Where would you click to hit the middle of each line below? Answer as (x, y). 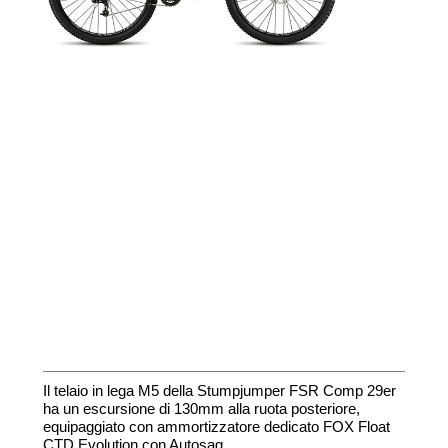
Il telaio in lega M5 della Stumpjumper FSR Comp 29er (219, 391)
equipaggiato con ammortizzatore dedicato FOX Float (216, 427)
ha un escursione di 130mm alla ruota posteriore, (201, 409)
